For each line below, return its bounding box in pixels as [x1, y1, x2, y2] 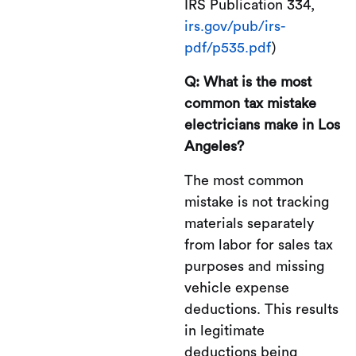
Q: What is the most [184, 74, 311, 89]
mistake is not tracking [184, 194, 329, 209]
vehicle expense [184, 280, 289, 295]
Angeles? [184, 138, 244, 153]
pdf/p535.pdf [184, 40, 272, 55]
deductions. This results [184, 301, 339, 316]
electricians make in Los [184, 117, 340, 132]
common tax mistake [184, 95, 316, 110]
